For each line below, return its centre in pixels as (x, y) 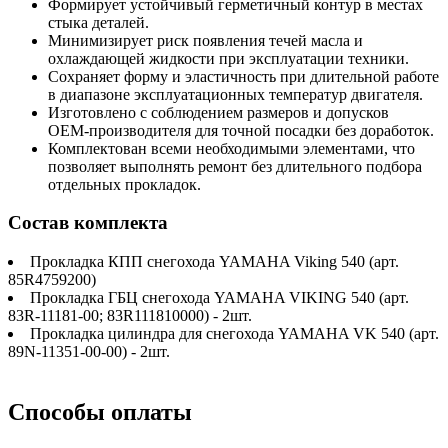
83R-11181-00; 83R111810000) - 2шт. (130, 316)
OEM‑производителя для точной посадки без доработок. (241, 130)
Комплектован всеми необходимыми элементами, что (231, 148)
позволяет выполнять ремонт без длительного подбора (235, 166)
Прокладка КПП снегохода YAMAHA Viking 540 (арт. (214, 262)
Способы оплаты (100, 411)
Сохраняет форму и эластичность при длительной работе (243, 76)
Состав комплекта (88, 223)
